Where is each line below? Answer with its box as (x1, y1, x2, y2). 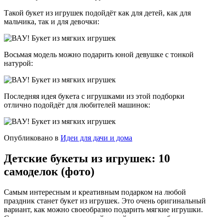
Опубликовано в (4, 133, 59, 142)
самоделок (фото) (4, 165, 94, 178)
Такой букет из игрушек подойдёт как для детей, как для (4, 8, 191, 17)
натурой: (4, 59, 33, 67)
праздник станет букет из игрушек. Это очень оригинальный (4, 196, 206, 205)
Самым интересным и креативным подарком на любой (4, 187, 186, 196)
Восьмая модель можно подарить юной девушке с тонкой (4, 50, 194, 59)
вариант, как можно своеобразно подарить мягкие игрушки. (4, 205, 203, 214)
